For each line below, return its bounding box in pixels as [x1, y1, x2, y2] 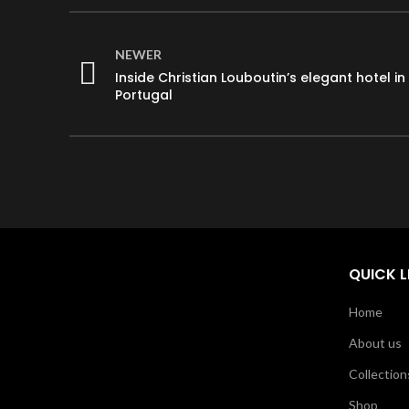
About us [348, 335, 402, 351]
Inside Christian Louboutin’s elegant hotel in [115, 68, 405, 87]
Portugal [115, 85, 173, 104]
